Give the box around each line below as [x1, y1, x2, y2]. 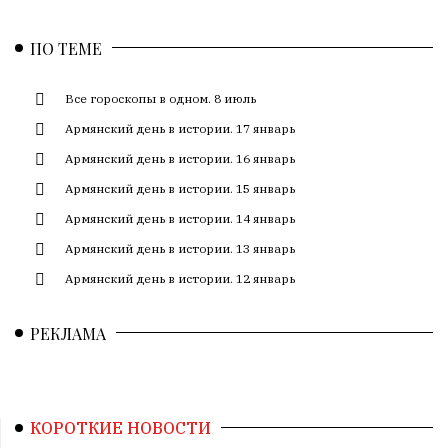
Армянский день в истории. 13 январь [65, 240, 296, 256]
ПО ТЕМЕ [30, 37, 102, 59]
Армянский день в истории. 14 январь [65, 210, 296, 226]
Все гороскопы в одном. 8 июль [65, 90, 257, 106]
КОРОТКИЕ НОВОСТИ [30, 417, 211, 438]
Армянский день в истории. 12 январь [65, 270, 296, 286]
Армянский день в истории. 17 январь [65, 120, 296, 136]
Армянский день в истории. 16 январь [65, 150, 296, 166]
